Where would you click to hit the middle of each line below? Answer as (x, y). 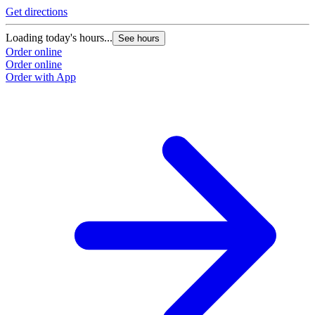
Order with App (41, 77)
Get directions (37, 12)
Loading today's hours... (59, 38)
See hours (139, 39)
